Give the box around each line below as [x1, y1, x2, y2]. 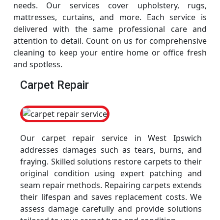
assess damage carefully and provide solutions [20, 203, 202, 214]
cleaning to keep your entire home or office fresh [13, 47, 207, 58]
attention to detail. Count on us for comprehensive [13, 35, 207, 46]
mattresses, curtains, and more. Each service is [13, 12, 207, 23]
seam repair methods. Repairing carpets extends [20, 180, 202, 191]
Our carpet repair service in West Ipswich [20, 133, 202, 143]
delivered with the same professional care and [13, 24, 207, 34]
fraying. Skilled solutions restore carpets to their [20, 156, 202, 167]
